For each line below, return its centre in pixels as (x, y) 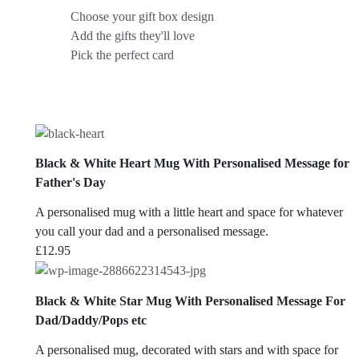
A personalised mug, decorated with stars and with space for (187, 349)
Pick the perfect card (122, 55)
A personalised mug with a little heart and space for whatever (189, 212)
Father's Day (71, 182)
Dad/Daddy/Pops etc (91, 320)
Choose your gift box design (142, 17)
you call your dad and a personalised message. (152, 232)
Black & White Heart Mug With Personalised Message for (192, 163)
